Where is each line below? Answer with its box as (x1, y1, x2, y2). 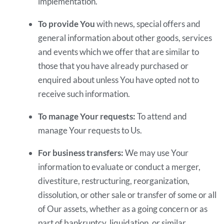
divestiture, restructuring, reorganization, (38, 175, 190, 186)
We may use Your (123, 147, 189, 158)
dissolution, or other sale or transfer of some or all (38, 189, 217, 200)
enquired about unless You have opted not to (38, 74, 199, 85)
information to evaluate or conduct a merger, (38, 161, 201, 172)
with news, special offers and (95, 18, 201, 29)
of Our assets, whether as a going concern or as (38, 203, 208, 214)
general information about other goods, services (38, 32, 212, 43)
